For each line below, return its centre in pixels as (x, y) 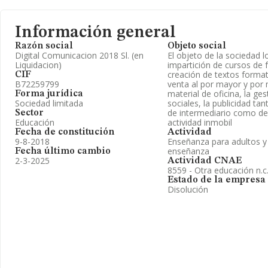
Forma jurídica (49, 94)
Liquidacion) (38, 65)
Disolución (188, 189)
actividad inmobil (200, 122)
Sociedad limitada (49, 103)
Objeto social (197, 46)
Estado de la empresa (217, 180)
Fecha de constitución (65, 132)
